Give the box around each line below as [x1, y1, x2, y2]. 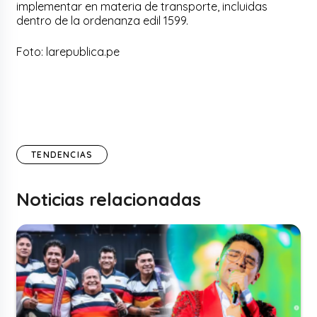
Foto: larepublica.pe [16, 45, 120, 59]
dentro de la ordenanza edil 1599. [16, 13, 189, 28]
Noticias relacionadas [16, 188, 202, 211]
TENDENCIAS [31, 149, 93, 161]
